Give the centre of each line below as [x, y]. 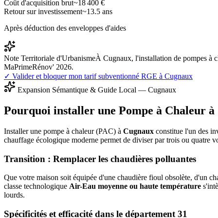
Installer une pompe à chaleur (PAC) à [64, 131]
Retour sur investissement [43, 12]
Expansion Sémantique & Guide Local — [82, 90]
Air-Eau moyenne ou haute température [135, 186]
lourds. [14, 195]
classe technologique [36, 186]
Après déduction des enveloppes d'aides [65, 28]
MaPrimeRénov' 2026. [39, 67]
